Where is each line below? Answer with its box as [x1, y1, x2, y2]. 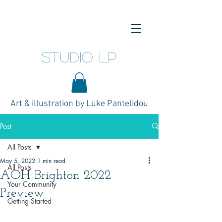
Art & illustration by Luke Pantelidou [10, 98, 148, 109]
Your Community [7, 179, 56, 189]
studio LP [41, 50, 117, 64]
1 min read [37, 156, 65, 165]
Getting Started [7, 196, 52, 206]
